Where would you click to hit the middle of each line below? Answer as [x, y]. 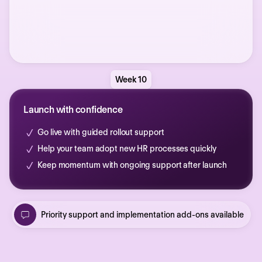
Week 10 [131, 80]
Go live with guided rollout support [101, 132]
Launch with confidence [73, 110]
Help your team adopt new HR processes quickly [127, 149]
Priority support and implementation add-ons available [142, 215]
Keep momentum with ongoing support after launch [132, 165]
